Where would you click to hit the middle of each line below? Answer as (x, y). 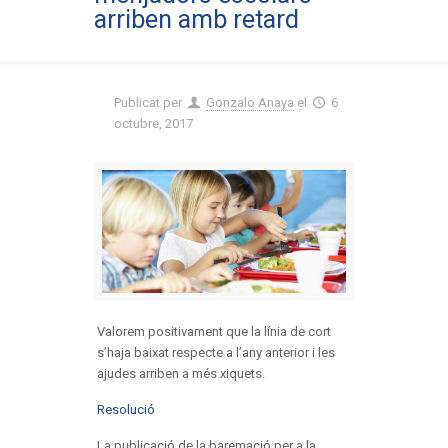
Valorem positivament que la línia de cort (213, 332)
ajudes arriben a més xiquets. (180, 374)
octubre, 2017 (153, 123)
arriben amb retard (196, 19)
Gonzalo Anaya (250, 102)
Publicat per (149, 102)
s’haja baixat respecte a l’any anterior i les (215, 353)
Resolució (125, 410)
